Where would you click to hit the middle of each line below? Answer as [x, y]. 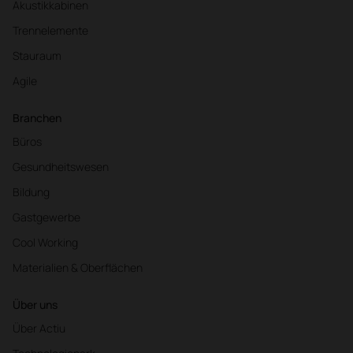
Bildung [31, 191]
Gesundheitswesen [61, 166]
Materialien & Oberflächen [78, 267]
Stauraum [37, 55]
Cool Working [45, 242]
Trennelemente [50, 30]
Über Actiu [39, 328]
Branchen [37, 117]
